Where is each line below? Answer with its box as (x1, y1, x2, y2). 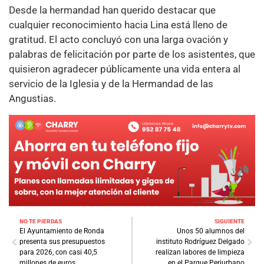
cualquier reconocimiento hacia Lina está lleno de (9, 19, 227, 31)
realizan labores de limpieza (156, 247, 245, 256)
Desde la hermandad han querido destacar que (9, 4, 216, 16)
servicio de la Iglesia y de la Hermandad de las (9, 78, 213, 90)
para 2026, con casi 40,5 (19, 247, 97, 256)
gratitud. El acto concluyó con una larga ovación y (9, 34, 228, 46)
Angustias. (9, 93, 56, 105)
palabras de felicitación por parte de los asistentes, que (9, 48, 255, 61)
